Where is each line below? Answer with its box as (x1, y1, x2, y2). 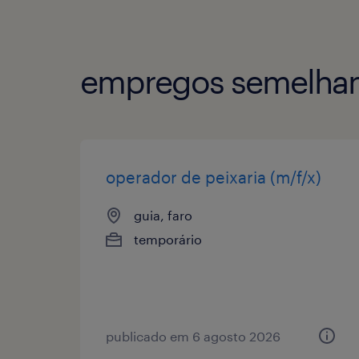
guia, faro (134, 207, 192, 223)
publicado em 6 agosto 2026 (106, 328, 280, 344)
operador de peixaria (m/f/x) (106, 167, 321, 187)
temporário (134, 231, 202, 247)
